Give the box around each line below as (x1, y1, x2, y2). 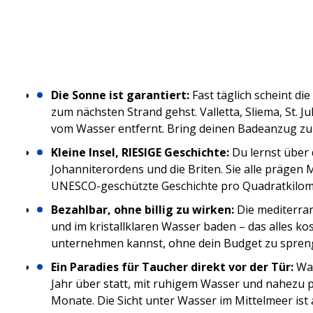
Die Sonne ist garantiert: (51, 87, 192, 103)
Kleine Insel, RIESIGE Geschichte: (51, 145, 229, 160)
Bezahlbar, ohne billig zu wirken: (51, 202, 234, 217)
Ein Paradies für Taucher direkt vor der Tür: (51, 259, 293, 275)
